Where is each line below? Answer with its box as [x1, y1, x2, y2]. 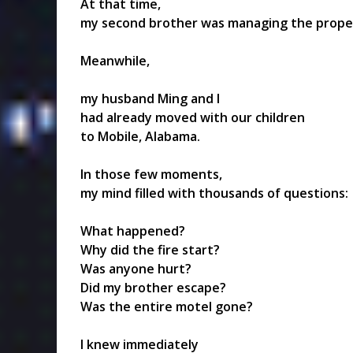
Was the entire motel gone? [80, 297, 253, 315]
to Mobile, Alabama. [80, 127, 200, 145]
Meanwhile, [80, 51, 150, 69]
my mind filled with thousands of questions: [80, 184, 348, 202]
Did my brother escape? [80, 278, 226, 296]
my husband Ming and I [80, 89, 220, 107]
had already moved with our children [80, 108, 305, 126]
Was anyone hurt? [80, 259, 191, 277]
